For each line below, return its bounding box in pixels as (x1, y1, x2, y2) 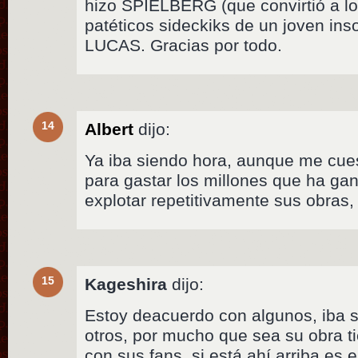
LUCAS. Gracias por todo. (85, 36, 283, 55)
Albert (85, 120, 134, 139)
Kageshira (85, 275, 168, 294)
